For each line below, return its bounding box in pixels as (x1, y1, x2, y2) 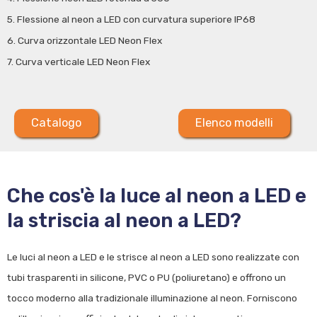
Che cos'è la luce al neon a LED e (7, 184, 306, 208)
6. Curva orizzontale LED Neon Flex (7, 35, 162, 47)
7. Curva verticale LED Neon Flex (7, 56, 150, 68)
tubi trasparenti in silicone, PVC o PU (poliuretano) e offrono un (7, 272, 286, 284)
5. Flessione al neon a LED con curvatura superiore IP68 (7, 13, 255, 25)
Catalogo (31, 116, 81, 130)
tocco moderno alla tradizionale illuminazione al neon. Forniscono (7, 292, 297, 304)
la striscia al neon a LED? (7, 209, 241, 233)
